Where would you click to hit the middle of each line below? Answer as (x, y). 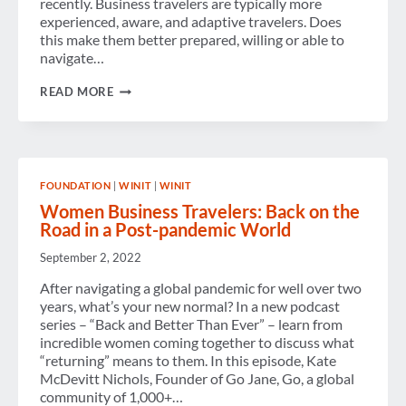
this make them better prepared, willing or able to (192, 40)
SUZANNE (142, 132)
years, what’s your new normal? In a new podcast (190, 306)
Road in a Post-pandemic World (165, 230)
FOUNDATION (76, 186)
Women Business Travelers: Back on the (200, 212)
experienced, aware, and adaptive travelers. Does (191, 22)
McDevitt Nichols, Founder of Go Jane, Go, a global (197, 379)
